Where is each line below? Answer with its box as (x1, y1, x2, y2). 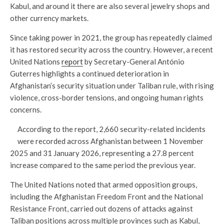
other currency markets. (10, 13, 88, 22)
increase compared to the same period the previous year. (10, 160, 195, 169)
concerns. (10, 104, 41, 114)
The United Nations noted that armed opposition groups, (10, 179, 197, 189)
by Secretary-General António (83, 56, 184, 66)
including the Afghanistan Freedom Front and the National (10, 191, 203, 201)
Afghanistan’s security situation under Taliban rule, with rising (10, 80, 214, 90)
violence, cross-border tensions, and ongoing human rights (10, 92, 203, 102)
